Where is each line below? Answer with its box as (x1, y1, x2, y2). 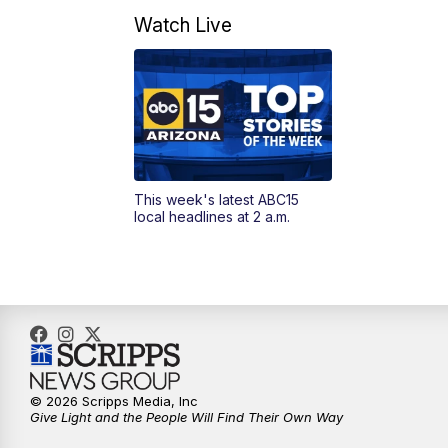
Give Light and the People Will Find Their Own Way (30, 409, 343, 426)
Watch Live (134, 13, 233, 38)
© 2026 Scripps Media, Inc (30, 393, 198, 410)
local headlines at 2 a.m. (134, 208, 291, 226)
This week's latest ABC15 (134, 191, 300, 209)
